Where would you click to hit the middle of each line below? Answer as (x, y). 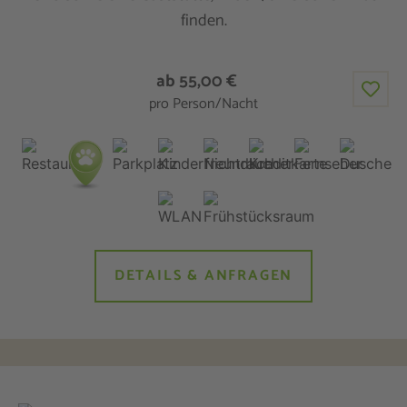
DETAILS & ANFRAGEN (203, 275)
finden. (203, 20)
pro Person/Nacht (203, 104)
